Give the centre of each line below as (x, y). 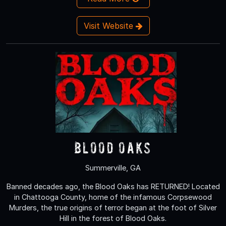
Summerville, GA (113, 167)
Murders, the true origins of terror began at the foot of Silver (113, 207)
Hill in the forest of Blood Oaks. (113, 218)
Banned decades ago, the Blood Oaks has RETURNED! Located (113, 186)
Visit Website (109, 25)
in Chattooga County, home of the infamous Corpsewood (113, 197)
